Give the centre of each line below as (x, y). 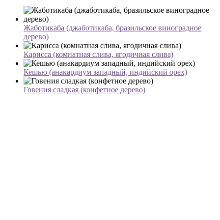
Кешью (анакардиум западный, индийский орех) (105, 72)
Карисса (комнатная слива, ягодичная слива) (98, 55)
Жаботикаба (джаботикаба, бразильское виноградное (112, 28)
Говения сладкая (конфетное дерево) (84, 90)
